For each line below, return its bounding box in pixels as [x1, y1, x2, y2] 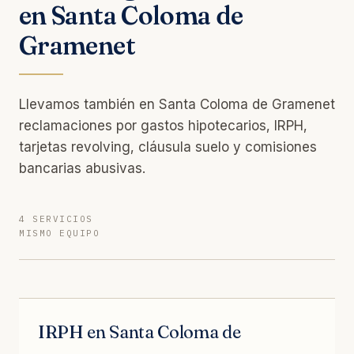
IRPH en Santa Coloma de [38, 320, 241, 343]
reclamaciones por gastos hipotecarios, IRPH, [19, 117, 307, 134]
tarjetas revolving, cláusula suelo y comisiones [19, 138, 317, 155]
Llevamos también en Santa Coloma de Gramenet [19, 96, 335, 112]
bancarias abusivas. [19, 160, 145, 176]
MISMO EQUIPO [19, 227, 100, 239]
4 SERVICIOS [19, 213, 93, 224]
